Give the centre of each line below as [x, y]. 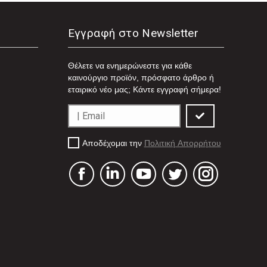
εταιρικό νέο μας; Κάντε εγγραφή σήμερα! [144, 89]
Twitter [188, 181]
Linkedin [128, 181]
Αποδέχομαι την [113, 143]
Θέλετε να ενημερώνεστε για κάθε [130, 65]
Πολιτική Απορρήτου [182, 143]
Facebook [99, 181]
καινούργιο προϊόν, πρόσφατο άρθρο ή [141, 77]
